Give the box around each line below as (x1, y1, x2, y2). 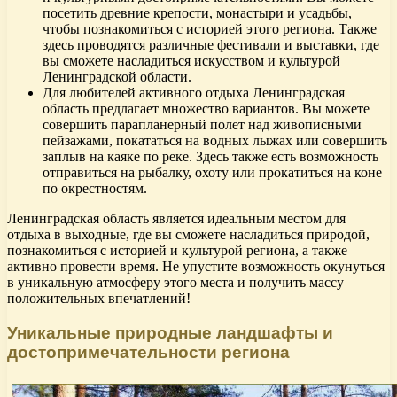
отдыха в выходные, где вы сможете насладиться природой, (7, 227, 370, 243)
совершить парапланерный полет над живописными (43, 117, 362, 133)
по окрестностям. (43, 181, 147, 197)
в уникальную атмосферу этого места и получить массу (7, 275, 344, 291)
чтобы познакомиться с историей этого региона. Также (43, 21, 377, 37)
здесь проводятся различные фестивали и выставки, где (43, 37, 379, 53)
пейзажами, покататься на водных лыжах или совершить (43, 133, 387, 149)
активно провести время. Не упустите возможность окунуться (7, 259, 385, 275)
